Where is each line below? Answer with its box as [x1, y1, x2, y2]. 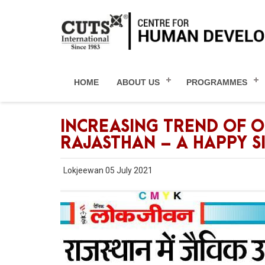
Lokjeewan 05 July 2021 [63, 166, 153, 175]
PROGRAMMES [186, 77, 247, 87]
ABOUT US [117, 77, 160, 87]
